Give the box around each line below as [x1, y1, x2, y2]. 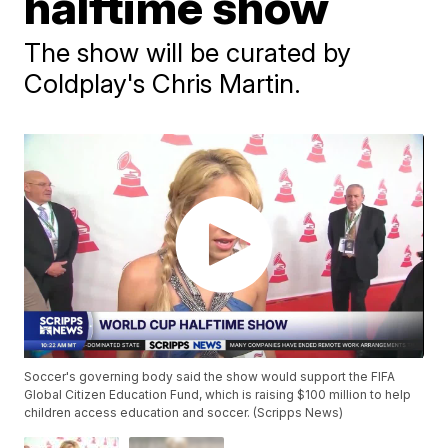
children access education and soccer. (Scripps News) [24, 405, 344, 421]
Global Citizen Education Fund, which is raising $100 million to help [24, 387, 412, 403]
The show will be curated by [24, 37, 352, 68]
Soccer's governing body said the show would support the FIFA [24, 369, 396, 385]
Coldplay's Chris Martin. [24, 68, 302, 99]
